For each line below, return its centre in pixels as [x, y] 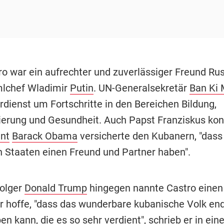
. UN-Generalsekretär [141, 88]
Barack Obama [44, 136]
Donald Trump [55, 188]
